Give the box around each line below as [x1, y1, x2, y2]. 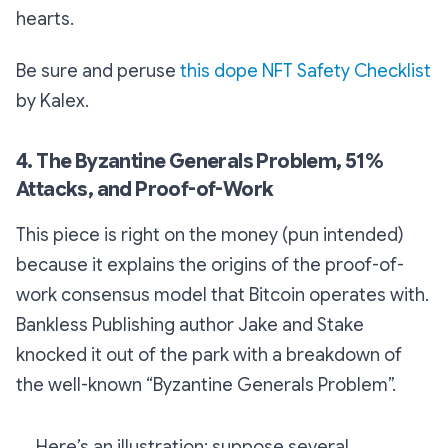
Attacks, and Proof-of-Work [16, 177, 274, 203]
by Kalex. [16, 90, 89, 113]
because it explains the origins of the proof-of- [16, 254, 404, 277]
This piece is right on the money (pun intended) [16, 224, 404, 247]
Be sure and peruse [16, 60, 180, 83]
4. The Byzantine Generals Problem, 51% [16, 149, 384, 175]
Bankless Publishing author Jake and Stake [16, 314, 364, 337]
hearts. [16, 8, 74, 31]
